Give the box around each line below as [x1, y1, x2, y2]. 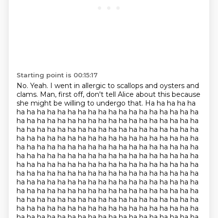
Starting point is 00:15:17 [16, 71, 98, 79]
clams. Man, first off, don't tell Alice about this [16, 90, 172, 99]
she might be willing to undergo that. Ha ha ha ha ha [16, 99, 196, 108]
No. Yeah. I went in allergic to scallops [16, 81, 145, 90]
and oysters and [145, 81, 199, 90]
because [171, 90, 200, 99]
